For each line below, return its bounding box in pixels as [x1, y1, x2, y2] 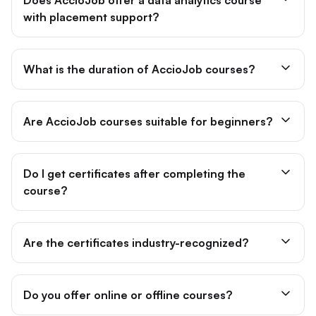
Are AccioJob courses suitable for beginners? [23, 100, 272, 115]
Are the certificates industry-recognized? [23, 221, 248, 236]
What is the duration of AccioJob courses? [23, 48, 255, 63]
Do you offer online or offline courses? [23, 274, 232, 288]
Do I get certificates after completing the [23, 152, 245, 167]
